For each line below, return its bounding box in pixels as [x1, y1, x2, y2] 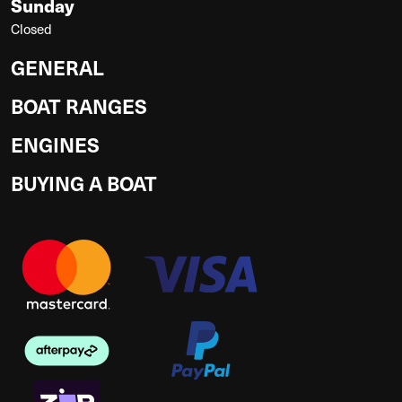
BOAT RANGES [11, 91, 147, 119]
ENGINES [11, 129, 100, 158]
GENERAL [11, 52, 104, 81]
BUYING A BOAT [11, 168, 157, 197]
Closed [11, 19, 52, 38]
